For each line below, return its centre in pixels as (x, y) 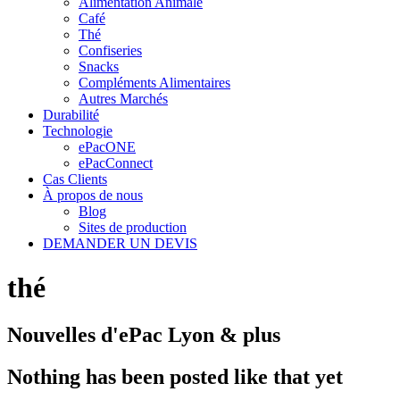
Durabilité (71, 115)
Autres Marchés (123, 99)
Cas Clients (75, 179)
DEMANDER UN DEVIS (120, 244)
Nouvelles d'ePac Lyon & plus (144, 335)
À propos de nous (93, 196)
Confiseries (110, 51)
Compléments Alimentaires (154, 83)
